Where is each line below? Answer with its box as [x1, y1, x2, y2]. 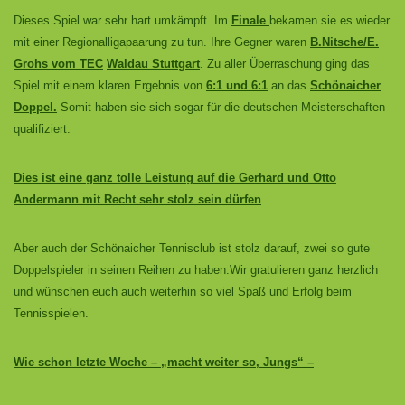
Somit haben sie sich [57, 100, 174, 114]
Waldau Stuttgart [107, 57, 200, 71]
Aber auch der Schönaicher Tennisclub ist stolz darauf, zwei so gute [14, 241, 370, 255]
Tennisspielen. [14, 306, 89, 320]
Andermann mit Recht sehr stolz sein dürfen [14, 193, 261, 206]
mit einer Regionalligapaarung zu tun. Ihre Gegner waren [14, 35, 310, 49]
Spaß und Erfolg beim [238, 285, 352, 298]
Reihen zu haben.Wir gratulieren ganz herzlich [138, 263, 378, 277]
